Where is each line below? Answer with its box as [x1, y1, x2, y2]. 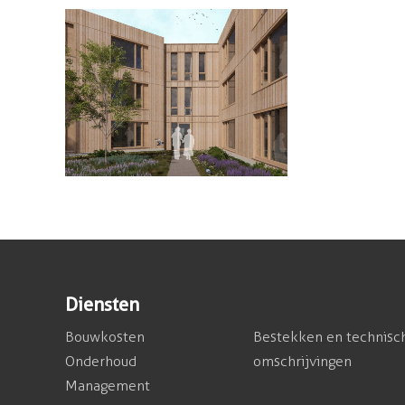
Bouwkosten [65, 328, 145, 346]
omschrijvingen [253, 353, 352, 371]
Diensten [65, 294, 139, 316]
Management [65, 377, 150, 395]
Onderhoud [65, 353, 137, 371]
